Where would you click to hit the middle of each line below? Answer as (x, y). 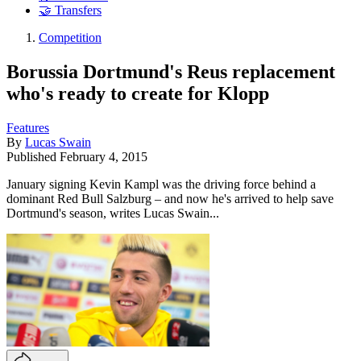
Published (33, 156)
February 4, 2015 (104, 156)
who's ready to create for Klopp (138, 93)
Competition (70, 38)
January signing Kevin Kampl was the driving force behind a (161, 184)
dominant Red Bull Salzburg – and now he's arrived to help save (170, 198)
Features (28, 127)
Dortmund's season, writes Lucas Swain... (113, 213)
